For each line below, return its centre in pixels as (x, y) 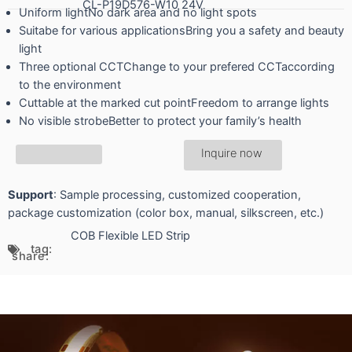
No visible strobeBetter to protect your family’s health (160, 121)
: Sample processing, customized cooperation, (177, 195)
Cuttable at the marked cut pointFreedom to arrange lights (174, 103)
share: (30, 257)
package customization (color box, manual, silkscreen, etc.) (166, 213)
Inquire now (232, 154)
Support (31, 195)
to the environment (70, 85)
